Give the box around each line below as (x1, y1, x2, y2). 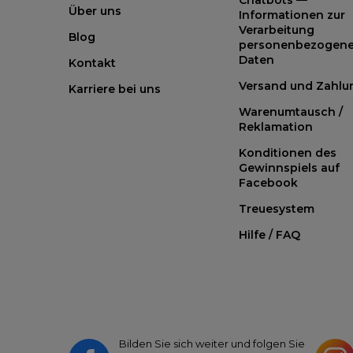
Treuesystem (239, 201, 314, 216)
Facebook (239, 175, 298, 190)
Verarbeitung (239, 22, 314, 37)
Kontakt (69, 55, 116, 70)
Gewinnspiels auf (239, 160, 340, 175)
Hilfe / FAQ (239, 227, 300, 242)
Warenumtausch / (239, 104, 343, 119)
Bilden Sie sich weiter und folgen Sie (118, 336, 305, 350)
